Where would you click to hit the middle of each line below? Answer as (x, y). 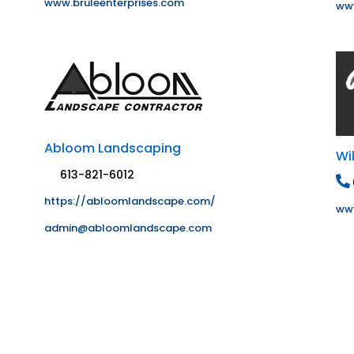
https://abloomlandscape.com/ (130, 201)
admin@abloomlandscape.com (128, 228)
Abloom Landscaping (112, 149)
